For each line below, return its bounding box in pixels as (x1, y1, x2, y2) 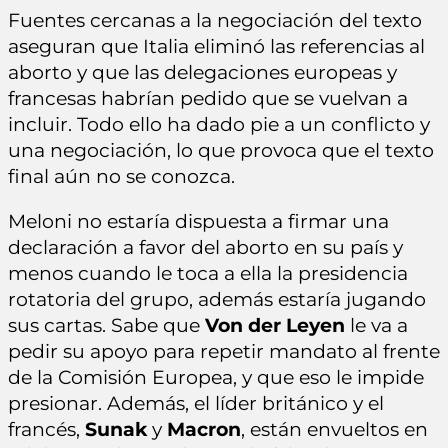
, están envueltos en (241, 417, 428, 441)
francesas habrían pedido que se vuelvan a (8, 86, 408, 110)
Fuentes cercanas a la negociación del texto (8, 8, 422, 32)
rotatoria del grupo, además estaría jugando (8, 287, 426, 311)
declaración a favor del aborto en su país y (8, 235, 403, 259)
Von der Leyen (205, 313, 345, 337)
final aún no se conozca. (8, 164, 235, 188)
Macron (167, 417, 241, 441)
